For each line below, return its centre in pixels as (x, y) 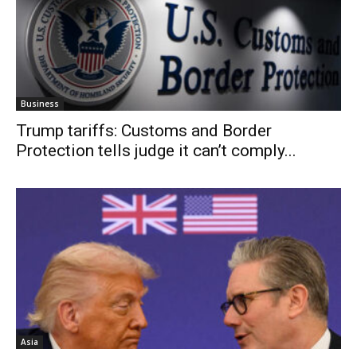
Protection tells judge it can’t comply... (156, 151)
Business (40, 104)
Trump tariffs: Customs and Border (144, 131)
